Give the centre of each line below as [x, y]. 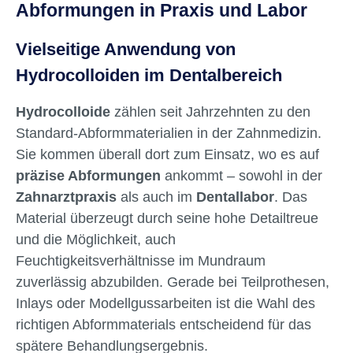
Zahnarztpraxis [66, 197]
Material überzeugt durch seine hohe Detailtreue [167, 218]
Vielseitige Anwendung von [126, 50]
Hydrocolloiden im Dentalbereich [149, 76]
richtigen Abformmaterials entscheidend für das [163, 325]
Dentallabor [235, 197]
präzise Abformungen [88, 176]
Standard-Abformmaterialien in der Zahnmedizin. [169, 133]
